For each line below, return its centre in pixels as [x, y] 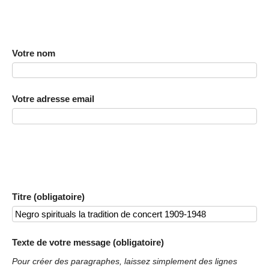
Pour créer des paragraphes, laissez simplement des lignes [125, 262]
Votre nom [34, 53]
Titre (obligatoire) [48, 196]
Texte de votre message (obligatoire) [88, 243]
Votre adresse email [53, 98]
